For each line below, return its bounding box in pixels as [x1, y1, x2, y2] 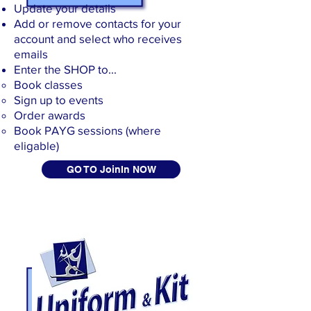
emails [14, 47, 48, 60]
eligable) [14, 139, 59, 152]
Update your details [14, 1, 116, 15]
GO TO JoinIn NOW [66, 164, 156, 175]
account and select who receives [14, 32, 182, 45]
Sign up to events [14, 93, 103, 106]
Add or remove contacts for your [14, 17, 181, 30]
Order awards [14, 108, 85, 121]
